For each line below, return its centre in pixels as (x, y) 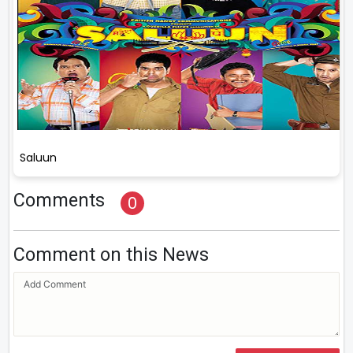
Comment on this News (111, 254)
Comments (59, 200)
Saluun (38, 157)
